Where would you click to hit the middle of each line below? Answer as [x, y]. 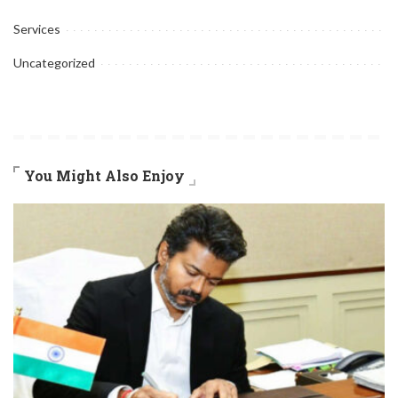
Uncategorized [54, 63]
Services [37, 29]
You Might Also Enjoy [104, 176]
